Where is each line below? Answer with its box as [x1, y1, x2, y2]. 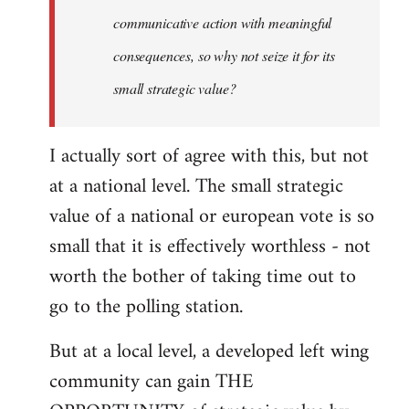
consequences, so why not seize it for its [113, 46, 335, 66]
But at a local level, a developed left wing [49, 334, 369, 371]
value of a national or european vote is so [49, 199, 374, 236]
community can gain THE [49, 364, 254, 401]
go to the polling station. [49, 289, 243, 326]
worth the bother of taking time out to [49, 259, 356, 296]
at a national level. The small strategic [49, 169, 343, 205]
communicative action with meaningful [113, 13, 332, 33]
